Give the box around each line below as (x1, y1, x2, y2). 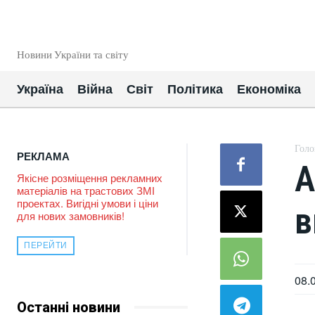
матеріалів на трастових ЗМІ (17, 183, 155, 198)
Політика (167, 82, 223, 96)
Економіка (237, 82, 301, 96)
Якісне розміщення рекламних (17, 170, 162, 185)
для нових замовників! (17, 208, 124, 223)
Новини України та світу (17, 49, 129, 60)
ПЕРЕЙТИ (24, 240, 67, 250)
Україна (17, 82, 63, 96)
